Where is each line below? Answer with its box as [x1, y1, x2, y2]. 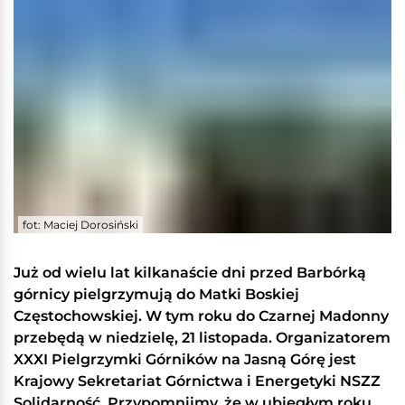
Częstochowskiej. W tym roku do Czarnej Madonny [14, 307, 389, 325]
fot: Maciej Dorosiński [23, 218, 138, 232]
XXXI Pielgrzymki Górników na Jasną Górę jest [14, 351, 356, 369]
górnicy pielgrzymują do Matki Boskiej [14, 286, 299, 304]
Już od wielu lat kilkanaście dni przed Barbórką [14, 264, 366, 282]
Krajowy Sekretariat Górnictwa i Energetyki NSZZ [14, 372, 381, 391]
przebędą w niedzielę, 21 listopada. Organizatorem [14, 329, 391, 347]
